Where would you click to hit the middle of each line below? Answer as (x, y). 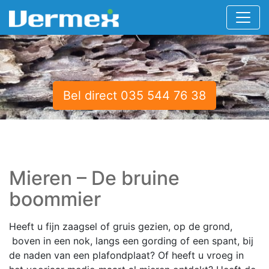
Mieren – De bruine (94, 178)
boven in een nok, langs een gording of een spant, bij (131, 240)
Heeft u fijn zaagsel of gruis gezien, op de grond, (121, 226)
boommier (55, 199)
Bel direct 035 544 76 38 (134, 95)
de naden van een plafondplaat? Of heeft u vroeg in (126, 255)
